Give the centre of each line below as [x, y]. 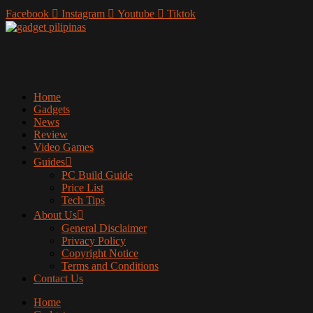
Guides [49, 162]
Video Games [64, 147]
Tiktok [181, 14]
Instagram [83, 14]
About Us [55, 215]
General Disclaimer [104, 228]
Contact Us [58, 278]
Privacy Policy [94, 241]
